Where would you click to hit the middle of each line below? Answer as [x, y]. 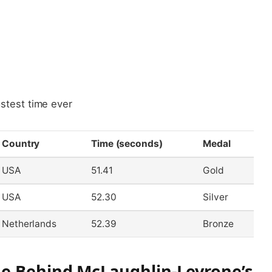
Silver [215, 197]
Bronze [218, 223]
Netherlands [29, 223]
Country [21, 143]
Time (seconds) [127, 143]
